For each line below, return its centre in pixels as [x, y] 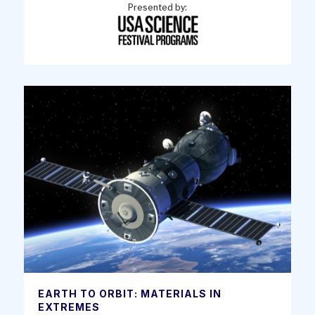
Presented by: [157, 8]
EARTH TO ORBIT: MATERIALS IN [130, 293]
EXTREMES [69, 307]
